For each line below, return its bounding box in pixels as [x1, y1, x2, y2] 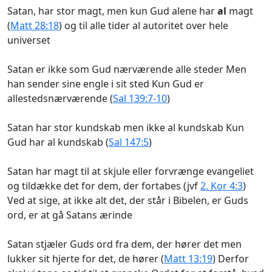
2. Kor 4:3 [200, 178, 243, 192]
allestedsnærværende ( [7, 91, 113, 105]
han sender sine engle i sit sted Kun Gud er [7, 76, 204, 90]
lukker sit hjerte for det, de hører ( [7, 251, 164, 265]
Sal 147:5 [109, 135, 149, 149]
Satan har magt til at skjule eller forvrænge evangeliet [7, 164, 254, 178]
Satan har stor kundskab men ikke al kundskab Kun [7, 120, 244, 134]
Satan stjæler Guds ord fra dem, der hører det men [7, 237, 242, 251]
